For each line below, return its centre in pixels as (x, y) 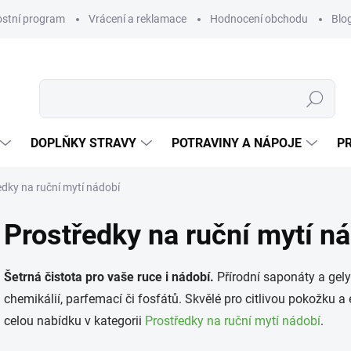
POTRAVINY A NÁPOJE (237, 143)
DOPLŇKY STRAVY (83, 143)
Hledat (315, 99)
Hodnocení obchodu (259, 19)
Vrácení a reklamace (138, 19)
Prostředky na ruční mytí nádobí (233, 321)
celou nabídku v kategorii (74, 321)
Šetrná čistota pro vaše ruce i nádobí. (109, 277)
